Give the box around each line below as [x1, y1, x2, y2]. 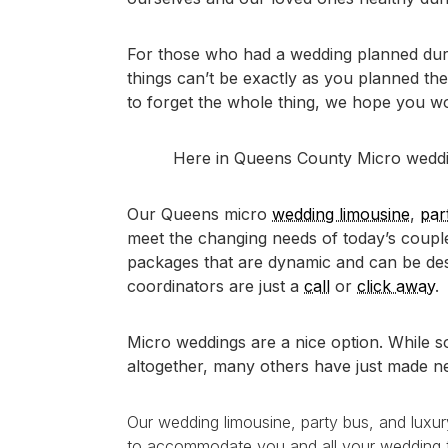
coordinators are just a [127, 276, 304, 296]
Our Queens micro [127, 204, 272, 224]
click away [357, 276, 435, 296]
